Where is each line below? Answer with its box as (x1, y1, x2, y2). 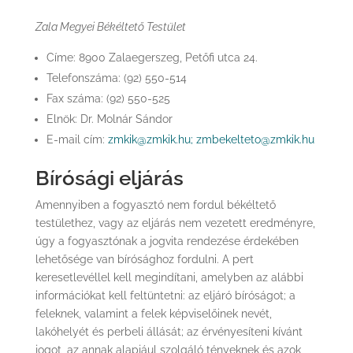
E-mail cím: (46, 133, 108, 146)
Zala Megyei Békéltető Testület (35, 20, 186, 33)
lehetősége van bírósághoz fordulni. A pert (35, 253, 254, 266)
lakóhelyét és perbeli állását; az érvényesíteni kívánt (35, 325, 303, 338)
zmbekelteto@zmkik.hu (195, 133, 314, 146)
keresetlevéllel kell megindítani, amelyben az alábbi (35, 271, 303, 284)
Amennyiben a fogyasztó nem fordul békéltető (35, 199, 276, 211)
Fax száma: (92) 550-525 (46, 92, 170, 105)
